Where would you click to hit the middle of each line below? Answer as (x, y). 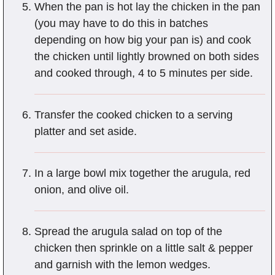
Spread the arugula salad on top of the (128, 232)
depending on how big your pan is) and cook (143, 40)
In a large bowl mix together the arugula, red (142, 173)
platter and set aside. (86, 132)
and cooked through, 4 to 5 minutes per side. (144, 73)
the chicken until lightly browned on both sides (147, 57)
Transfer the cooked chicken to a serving (134, 115)
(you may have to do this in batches (121, 24)
